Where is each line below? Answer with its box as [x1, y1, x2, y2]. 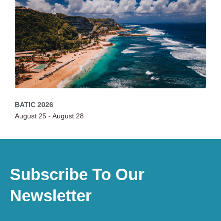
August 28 [52, 111, 84, 120]
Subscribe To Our [10, 165, 145, 184]
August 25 [15, 111, 46, 120]
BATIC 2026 [15, 100, 53, 109]
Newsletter [10, 186, 92, 205]
